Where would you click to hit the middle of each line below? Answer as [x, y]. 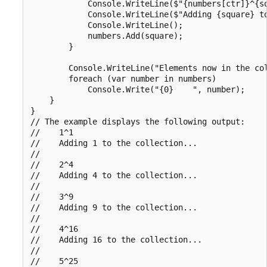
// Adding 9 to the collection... [114, 207]
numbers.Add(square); [107, 35]
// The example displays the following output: [138, 121]
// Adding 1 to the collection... [114, 143]
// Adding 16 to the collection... [116, 239]
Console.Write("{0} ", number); [138, 89]
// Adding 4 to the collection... [114, 175]
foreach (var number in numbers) [123, 78]
